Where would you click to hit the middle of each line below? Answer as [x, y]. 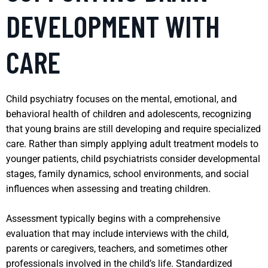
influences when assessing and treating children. [108, 188]
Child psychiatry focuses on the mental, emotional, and [121, 99]
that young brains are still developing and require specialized [133, 129]
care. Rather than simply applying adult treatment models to [132, 144]
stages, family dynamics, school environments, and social [127, 173]
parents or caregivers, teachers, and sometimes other [117, 248]
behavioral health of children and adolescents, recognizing [129, 114]
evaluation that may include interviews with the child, [117, 233]
